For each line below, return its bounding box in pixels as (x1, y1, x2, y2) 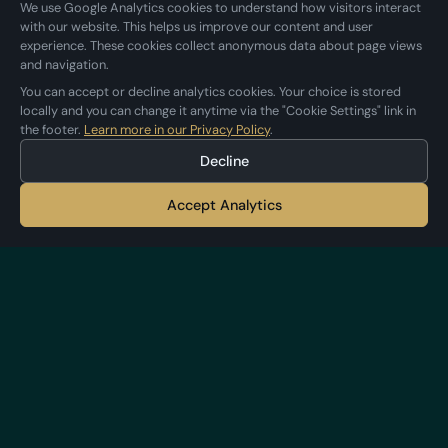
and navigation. (20, 56, 109, 73)
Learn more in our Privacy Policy (84, 121, 270, 138)
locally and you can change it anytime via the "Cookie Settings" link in (20, 102, 416, 119)
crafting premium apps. (140, 392, 308, 412)
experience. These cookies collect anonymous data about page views (20, 37, 422, 54)
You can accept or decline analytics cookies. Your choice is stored (20, 83, 401, 100)
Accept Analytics (166, 196, 282, 214)
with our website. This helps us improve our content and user (20, 18, 373, 35)
